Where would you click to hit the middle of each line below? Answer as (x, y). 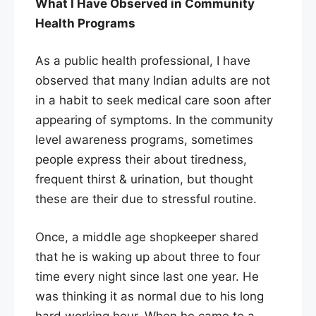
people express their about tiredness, (141, 160)
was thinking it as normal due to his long (150, 296)
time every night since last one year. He (147, 276)
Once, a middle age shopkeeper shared (147, 237)
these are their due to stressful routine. (146, 199)
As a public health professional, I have (143, 61)
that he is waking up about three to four (148, 256)
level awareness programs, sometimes (144, 140)
